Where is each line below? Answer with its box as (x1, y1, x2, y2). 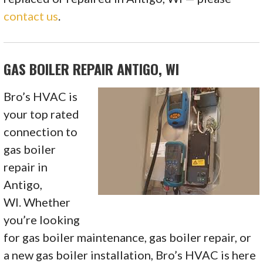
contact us (4, 9, 59, 23)
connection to (4, 124, 78, 139)
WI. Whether (4, 195, 71, 210)
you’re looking (4, 213, 80, 227)
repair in (4, 160, 48, 174)
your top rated (4, 107, 80, 122)
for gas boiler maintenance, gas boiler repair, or (4, 230, 252, 245)
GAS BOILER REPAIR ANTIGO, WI (4, 58, 180, 80)
